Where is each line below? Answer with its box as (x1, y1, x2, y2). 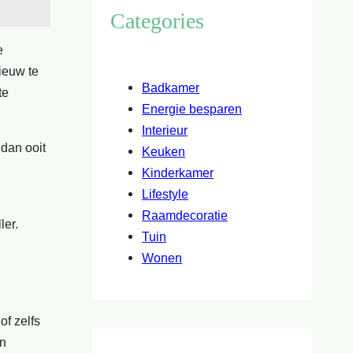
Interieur (142, 122, 188, 137)
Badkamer (142, 80, 199, 95)
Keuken (142, 143, 185, 158)
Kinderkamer (142, 165, 214, 180)
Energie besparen (142, 101, 242, 116)
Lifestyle (142, 186, 188, 201)
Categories (110, 9, 204, 34)
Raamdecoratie (142, 207, 228, 222)
